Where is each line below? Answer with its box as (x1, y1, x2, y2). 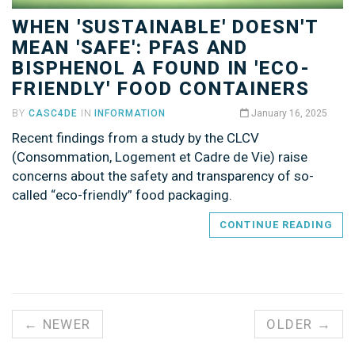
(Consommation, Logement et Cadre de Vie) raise (12, 148, 307, 165)
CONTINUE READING (219, 218, 333, 231)
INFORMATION (94, 107, 166, 119)
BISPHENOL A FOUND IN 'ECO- (12, 56, 311, 79)
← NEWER (24, 315, 91, 332)
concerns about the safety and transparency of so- (12, 167, 314, 184)
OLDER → (266, 315, 331, 332)
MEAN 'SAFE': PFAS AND (12, 36, 249, 59)
